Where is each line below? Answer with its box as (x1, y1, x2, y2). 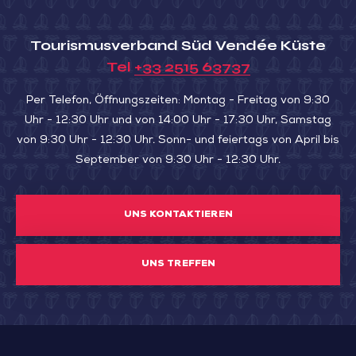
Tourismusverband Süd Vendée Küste (30, 36, 326, 54)
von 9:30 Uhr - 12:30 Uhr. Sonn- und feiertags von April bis (17, 134, 339, 146)
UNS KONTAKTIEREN (123, 210, 233, 220)
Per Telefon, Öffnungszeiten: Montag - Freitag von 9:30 (26, 95, 330, 106)
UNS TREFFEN (141, 259, 215, 269)
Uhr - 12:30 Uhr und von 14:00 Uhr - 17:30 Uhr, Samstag (25, 114, 331, 126)
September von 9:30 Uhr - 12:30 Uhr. (75, 154, 281, 166)
